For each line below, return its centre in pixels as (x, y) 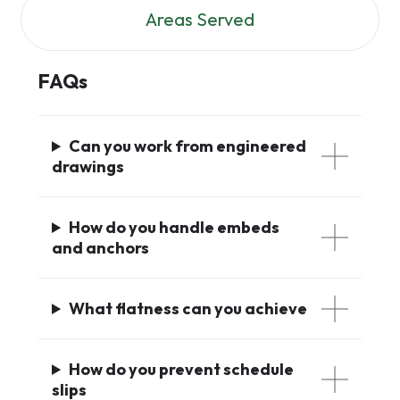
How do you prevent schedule (182, 370)
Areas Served (200, 20)
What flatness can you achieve (188, 309)
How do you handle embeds (175, 228)
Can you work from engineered (188, 146)
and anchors (100, 248)
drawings (88, 167)
